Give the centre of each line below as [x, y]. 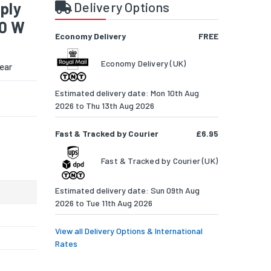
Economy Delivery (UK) [144, 64]
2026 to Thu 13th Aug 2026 [105, 106]
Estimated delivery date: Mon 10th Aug [127, 93]
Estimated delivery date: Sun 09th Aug [127, 191]
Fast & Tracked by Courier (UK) [159, 161]
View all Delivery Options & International [129, 231]
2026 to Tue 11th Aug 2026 [104, 203]
